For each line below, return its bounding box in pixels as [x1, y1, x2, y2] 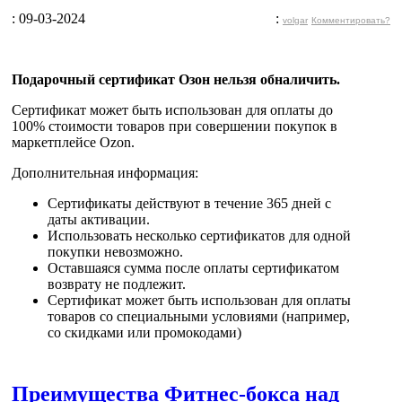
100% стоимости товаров [12, 118, 165, 134]
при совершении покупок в [165, 118, 337, 134]
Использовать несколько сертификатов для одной [48, 227, 351, 243]
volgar [283, 14, 308, 25]
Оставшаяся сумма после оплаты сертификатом [48, 259, 339, 275]
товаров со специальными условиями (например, [48, 308, 350, 324]
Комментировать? [311, 14, 390, 25]
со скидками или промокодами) [48, 324, 241, 340]
